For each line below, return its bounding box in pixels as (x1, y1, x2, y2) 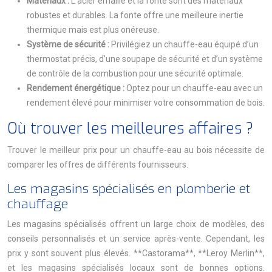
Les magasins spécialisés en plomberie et (7, 180, 250, 197)
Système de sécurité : (27, 39, 111, 49)
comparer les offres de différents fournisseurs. (7, 160, 188, 169)
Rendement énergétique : (27, 83, 126, 93)
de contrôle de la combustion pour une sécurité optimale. (27, 69, 243, 78)
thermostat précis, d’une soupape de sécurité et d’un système (27, 54, 263, 64)
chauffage (7, 195, 68, 212)
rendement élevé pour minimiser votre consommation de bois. (27, 98, 265, 107)
